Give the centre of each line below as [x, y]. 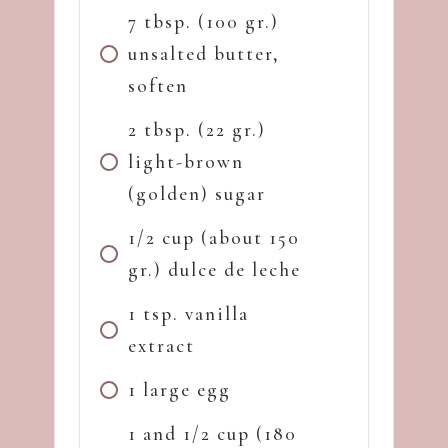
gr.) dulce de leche [214, 269]
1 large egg [179, 389]
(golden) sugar [197, 193]
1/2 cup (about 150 [214, 237]
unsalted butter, [204, 53]
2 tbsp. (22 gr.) [197, 129]
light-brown [186, 161]
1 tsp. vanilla [188, 313]
